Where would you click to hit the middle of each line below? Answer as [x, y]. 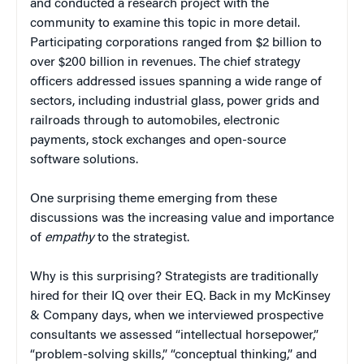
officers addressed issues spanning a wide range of [176, 82]
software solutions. [84, 160]
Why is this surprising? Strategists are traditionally [174, 277]
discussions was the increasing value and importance [182, 219]
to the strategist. [142, 238]
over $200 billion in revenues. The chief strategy [165, 63]
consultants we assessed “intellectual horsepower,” [174, 336]
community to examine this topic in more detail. [165, 24]
